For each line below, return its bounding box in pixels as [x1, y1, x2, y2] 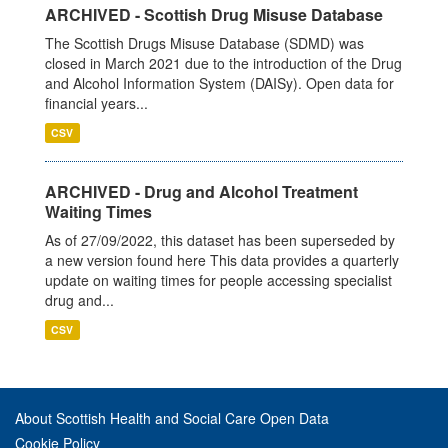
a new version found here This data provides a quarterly [45, 249, 399, 270]
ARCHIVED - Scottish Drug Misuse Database [45, 2, 383, 26]
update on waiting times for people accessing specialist [45, 269, 392, 290]
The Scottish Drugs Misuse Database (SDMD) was [45, 32, 364, 53]
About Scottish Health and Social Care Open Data [15, 407, 329, 428]
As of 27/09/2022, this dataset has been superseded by [45, 229, 395, 250]
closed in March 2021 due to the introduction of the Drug [45, 52, 402, 73]
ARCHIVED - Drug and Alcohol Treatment [45, 179, 358, 203]
